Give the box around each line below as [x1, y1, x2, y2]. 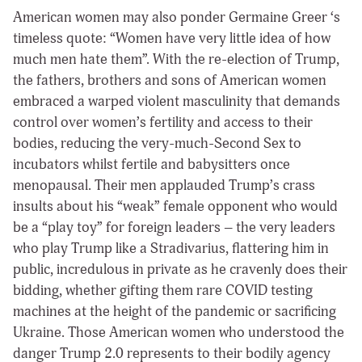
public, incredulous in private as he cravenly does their [13, 260, 347, 280]
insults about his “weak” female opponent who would [13, 197, 338, 217]
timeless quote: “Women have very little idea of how [13, 29, 330, 48]
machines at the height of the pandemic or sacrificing [13, 302, 336, 322]
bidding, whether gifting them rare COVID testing [13, 281, 313, 301]
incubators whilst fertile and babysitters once [13, 155, 290, 175]
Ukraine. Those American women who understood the [13, 323, 344, 343]
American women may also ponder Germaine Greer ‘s [13, 8, 340, 27]
